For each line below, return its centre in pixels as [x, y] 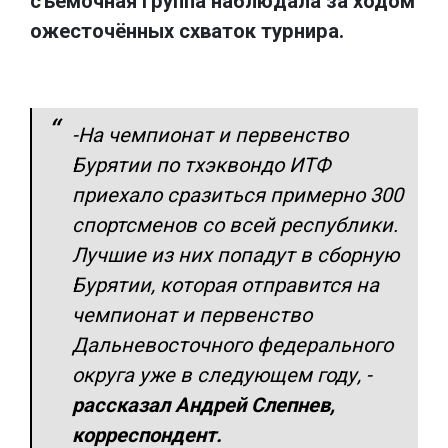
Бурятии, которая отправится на [225, 284]
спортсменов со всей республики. [235, 224]
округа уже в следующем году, [219, 374]
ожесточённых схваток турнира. [187, 30]
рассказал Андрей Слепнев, [203, 404]
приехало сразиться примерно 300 [237, 194]
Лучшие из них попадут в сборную [235, 254]
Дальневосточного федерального [232, 344]
